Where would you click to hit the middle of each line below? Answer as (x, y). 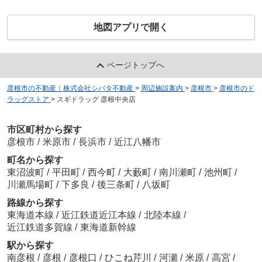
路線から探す (35, 202)
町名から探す (35, 160)
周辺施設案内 (162, 89)
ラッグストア (28, 100)
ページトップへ (136, 65)
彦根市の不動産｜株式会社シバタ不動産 (70, 89)
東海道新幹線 (108, 227)
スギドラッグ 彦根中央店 (96, 100)
